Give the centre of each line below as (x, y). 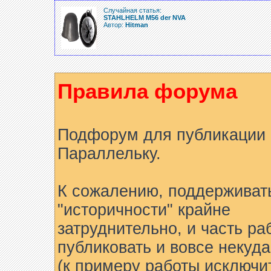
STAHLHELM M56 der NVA (145, 18)
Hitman (137, 25)
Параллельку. (109, 154)
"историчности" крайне (144, 210)
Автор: (114, 25)
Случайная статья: (132, 10)
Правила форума (147, 91)
